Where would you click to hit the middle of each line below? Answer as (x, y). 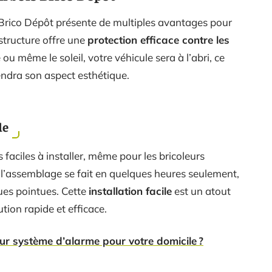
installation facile (130, 191)
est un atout (201, 191)
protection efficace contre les (158, 40)
